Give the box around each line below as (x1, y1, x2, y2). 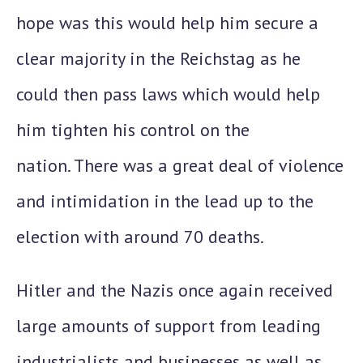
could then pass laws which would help (16, 83, 320, 105)
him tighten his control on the (16, 118, 250, 141)
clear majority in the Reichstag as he (16, 47, 301, 70)
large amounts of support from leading (16, 314, 321, 337)
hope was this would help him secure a (16, 11, 318, 34)
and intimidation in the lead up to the (16, 190, 314, 212)
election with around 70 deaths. (16, 225, 264, 248)
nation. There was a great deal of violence (16, 154, 344, 177)
